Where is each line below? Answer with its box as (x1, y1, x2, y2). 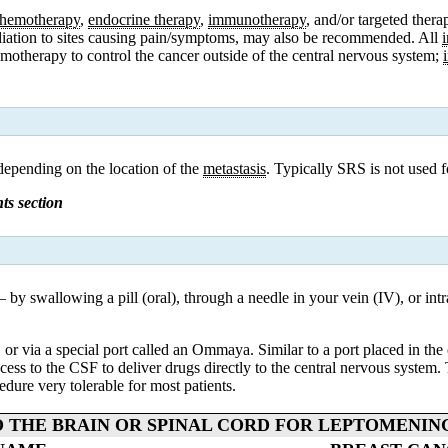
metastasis (203, 159, 266, 177)
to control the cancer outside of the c (67, 46, 299, 64)
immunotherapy (208, 10, 306, 28)
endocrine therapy (88, 10, 200, 28)
